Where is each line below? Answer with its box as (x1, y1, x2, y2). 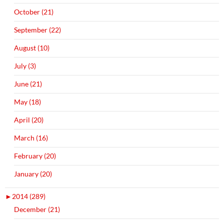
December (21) (14, 205, 60, 214)
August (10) (14, 43, 49, 52)
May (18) (14, 97, 41, 106)
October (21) (14, 7, 53, 16)
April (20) (14, 115, 43, 124)
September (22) (14, 25, 61, 34)
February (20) (14, 151, 56, 160)
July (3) (14, 61, 36, 70)
